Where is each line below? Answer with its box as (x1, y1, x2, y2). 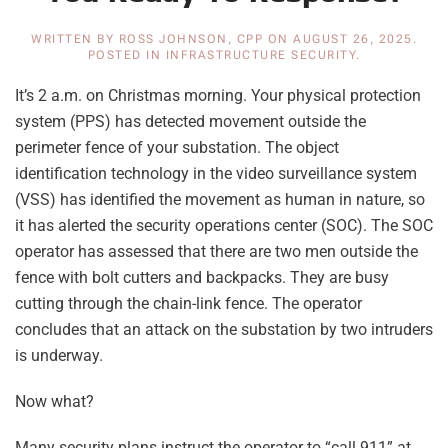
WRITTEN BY (31, 32, 119, 47)
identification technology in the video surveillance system (15, 164, 417, 184)
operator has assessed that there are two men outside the (15, 242, 418, 262)
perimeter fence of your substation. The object (15, 138, 339, 158)
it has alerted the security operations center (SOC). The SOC (15, 216, 433, 236)
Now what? (15, 392, 94, 412)
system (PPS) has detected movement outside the (15, 112, 366, 132)
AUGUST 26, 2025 (293, 32, 413, 47)
